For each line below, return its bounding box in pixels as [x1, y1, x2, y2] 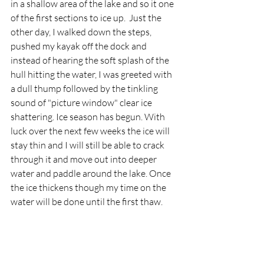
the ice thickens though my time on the [11, 181, 168, 193]
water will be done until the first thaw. [11, 195, 164, 207]
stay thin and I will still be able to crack [11, 138, 166, 151]
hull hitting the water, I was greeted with [11, 68, 174, 80]
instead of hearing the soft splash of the [11, 54, 171, 66]
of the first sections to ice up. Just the [11, 11, 163, 24]
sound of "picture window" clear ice [11, 96, 154, 108]
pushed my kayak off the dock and [11, 39, 148, 52]
